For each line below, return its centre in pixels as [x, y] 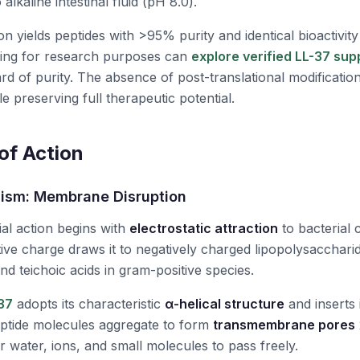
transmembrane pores [284, 325]
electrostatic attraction [204, 228]
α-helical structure [225, 304]
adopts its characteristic [89, 304]
